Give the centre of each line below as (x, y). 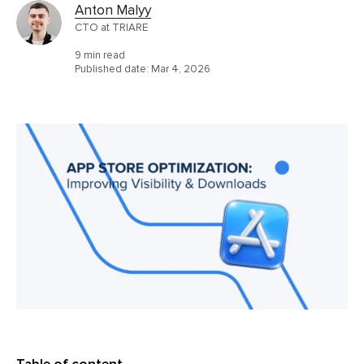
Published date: (113, 69)
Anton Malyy (113, 11)
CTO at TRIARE (111, 28)
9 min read (100, 55)
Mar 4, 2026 (181, 69)
